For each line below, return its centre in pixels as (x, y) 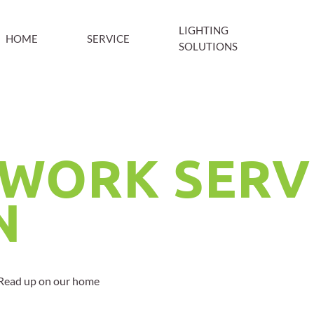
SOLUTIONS (209, 46)
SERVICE (109, 38)
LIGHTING (204, 30)
